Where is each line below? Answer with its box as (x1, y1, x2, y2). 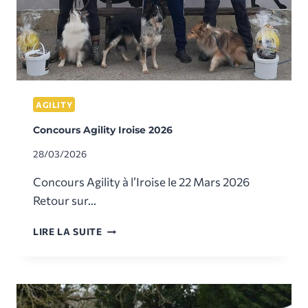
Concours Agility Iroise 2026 (33, 123, 173, 136)
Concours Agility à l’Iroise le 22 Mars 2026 (33, 175, 250, 190)
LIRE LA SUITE (33, 225, 102, 238)
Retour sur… (33, 193, 96, 208)
